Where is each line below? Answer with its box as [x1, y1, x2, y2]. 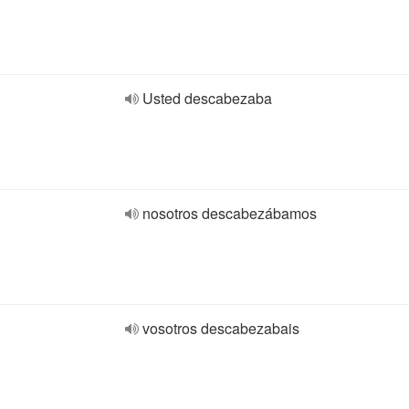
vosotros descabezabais [142, 318, 299, 339]
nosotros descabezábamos [142, 203, 317, 224]
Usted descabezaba [142, 88, 272, 109]
